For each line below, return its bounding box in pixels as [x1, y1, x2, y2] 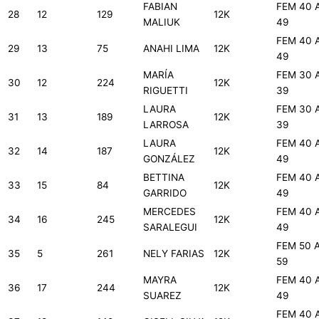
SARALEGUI [143, 221, 197, 234]
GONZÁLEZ [143, 153, 195, 165]
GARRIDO [143, 187, 187, 199]
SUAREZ [143, 290, 182, 302]
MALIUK [143, 16, 180, 28]
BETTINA [143, 172, 184, 184]
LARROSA [143, 119, 189, 131]
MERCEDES [143, 206, 196, 218]
